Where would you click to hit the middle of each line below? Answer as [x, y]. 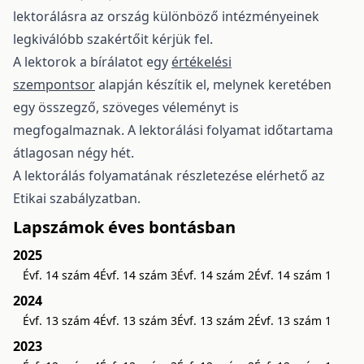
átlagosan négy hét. [74, 153]
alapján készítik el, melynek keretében [213, 84]
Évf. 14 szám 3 [139, 275]
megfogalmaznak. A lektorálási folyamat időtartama [173, 130]
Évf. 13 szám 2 [216, 321]
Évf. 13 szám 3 [139, 321]
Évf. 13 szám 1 [293, 321]
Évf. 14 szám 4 [61, 275]
